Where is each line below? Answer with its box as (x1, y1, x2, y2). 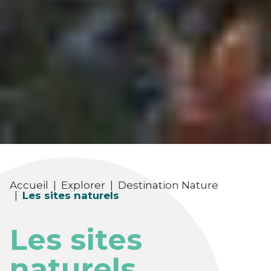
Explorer (61, 179, 105, 191)
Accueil (10, 179, 48, 191)
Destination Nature (118, 179, 218, 191)
